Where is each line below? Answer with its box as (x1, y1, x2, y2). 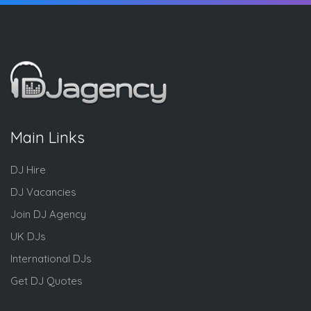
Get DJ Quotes (10, 274, 83, 288)
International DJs (10, 252, 92, 266)
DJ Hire (10, 163, 46, 177)
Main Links (10, 128, 85, 148)
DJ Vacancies (10, 185, 76, 199)
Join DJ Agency (10, 208, 86, 221)
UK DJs (10, 230, 46, 244)
